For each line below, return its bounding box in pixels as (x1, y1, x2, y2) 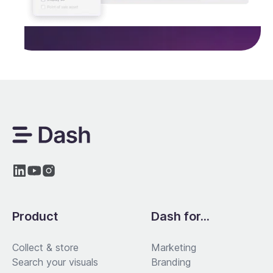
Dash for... (151, 208, 210, 224)
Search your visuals (12, 255, 98, 268)
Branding (151, 255, 191, 268)
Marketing (151, 241, 196, 253)
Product (12, 208, 58, 224)
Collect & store (12, 241, 79, 253)
